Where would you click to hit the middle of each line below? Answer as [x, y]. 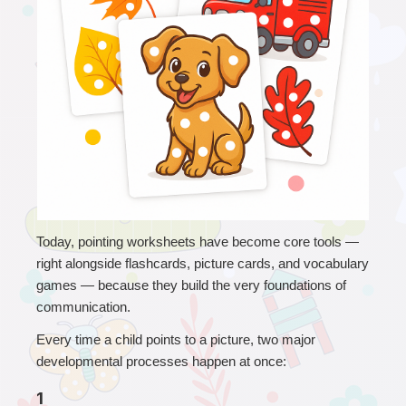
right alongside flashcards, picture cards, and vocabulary [203, 263]
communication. [83, 306]
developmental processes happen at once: [161, 361]
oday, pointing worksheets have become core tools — [201, 241]
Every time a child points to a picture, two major [176, 339]
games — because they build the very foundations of [191, 285]
